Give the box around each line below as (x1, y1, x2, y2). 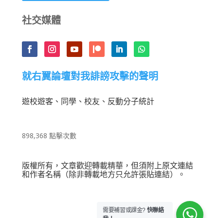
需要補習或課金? (103, 207, 147, 214)
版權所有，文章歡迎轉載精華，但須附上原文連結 (21, 162, 193, 171)
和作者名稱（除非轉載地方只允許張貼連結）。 (21, 170, 185, 180)
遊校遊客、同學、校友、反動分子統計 (21, 96, 154, 107)
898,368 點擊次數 (21, 131, 76, 141)
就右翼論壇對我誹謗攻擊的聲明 (21, 72, 158, 83)
